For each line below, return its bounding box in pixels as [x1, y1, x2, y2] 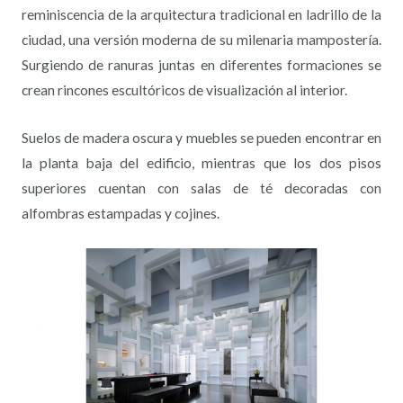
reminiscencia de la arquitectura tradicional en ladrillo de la [21, 6, 382, 23]
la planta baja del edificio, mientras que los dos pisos [21, 155, 382, 172]
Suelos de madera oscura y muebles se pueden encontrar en [21, 130, 382, 147]
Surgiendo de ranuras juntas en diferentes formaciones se [21, 57, 382, 74]
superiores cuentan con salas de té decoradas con [21, 180, 382, 197]
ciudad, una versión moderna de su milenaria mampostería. [21, 31, 382, 49]
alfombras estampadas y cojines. [21, 205, 219, 222]
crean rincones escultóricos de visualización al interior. [21, 82, 347, 99]
